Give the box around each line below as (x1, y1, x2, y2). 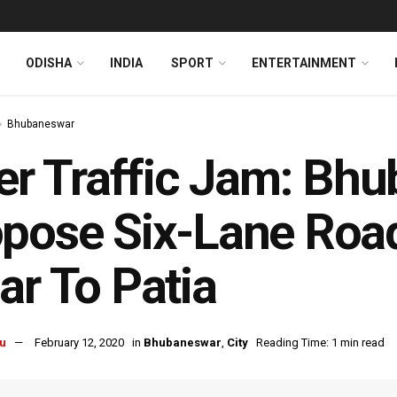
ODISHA (26, 56, 72, 70)
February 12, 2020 (35, 336, 124, 350)
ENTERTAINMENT (252, 56, 356, 70)
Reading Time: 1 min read (256, 336, 385, 350)
